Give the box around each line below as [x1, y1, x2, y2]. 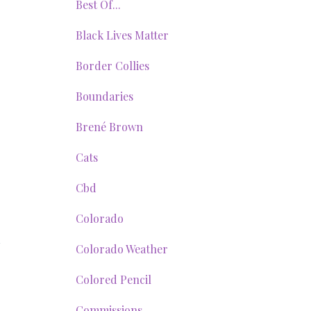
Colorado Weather [75, 242, 168, 256]
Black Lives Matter [75, 28, 169, 42]
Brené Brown [75, 119, 143, 134]
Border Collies [75, 58, 149, 73]
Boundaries [75, 89, 133, 103]
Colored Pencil [75, 272, 151, 287]
